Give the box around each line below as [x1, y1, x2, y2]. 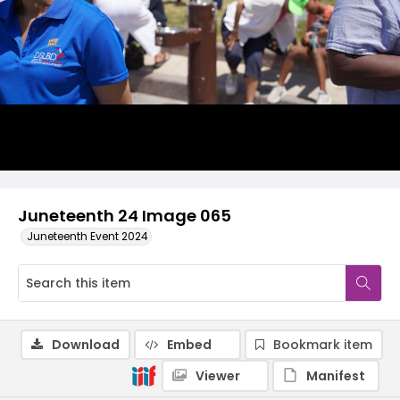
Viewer [196, 367, 240, 385]
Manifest [306, 367, 365, 385]
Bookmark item [273, 336, 372, 354]
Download [52, 336, 120, 354]
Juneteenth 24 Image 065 [18, 204, 231, 227]
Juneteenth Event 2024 [27, 229, 148, 244]
